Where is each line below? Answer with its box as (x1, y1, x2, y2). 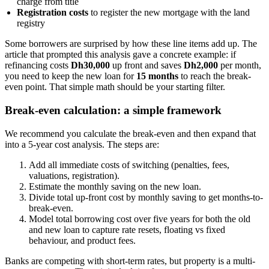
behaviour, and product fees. (29, 235, 136, 246)
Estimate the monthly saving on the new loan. (29, 181, 201, 192)
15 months (136, 71, 178, 82)
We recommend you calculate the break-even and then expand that (5, 128, 256, 139)
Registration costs (17, 7, 88, 18)
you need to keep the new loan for (5, 71, 136, 82)
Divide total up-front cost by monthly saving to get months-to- (29, 192, 263, 202)
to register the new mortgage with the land (88, 7, 250, 18)
